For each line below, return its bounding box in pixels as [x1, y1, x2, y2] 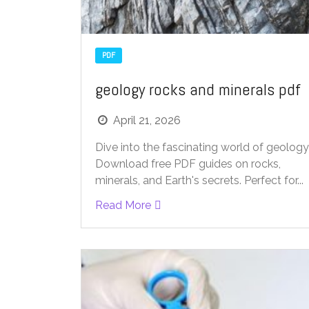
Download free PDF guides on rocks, [95, 157, 281, 170]
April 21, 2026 [113, 113, 181, 127]
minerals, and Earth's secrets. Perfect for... [95, 173, 303, 187]
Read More [95, 198, 151, 212]
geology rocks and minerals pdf [95, 78, 301, 100]
